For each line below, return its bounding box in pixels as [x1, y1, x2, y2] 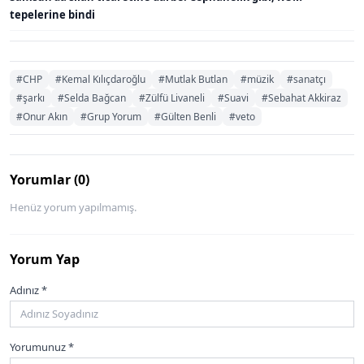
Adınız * [10, 282, 47, 297]
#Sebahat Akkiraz [262, 90, 341, 105]
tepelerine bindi [10, 6, 95, 22]
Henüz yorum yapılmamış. [10, 199, 136, 214]
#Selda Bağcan [58, 90, 126, 105]
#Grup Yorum [80, 109, 141, 123]
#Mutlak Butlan [158, 71, 227, 86]
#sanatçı [287, 71, 326, 86]
